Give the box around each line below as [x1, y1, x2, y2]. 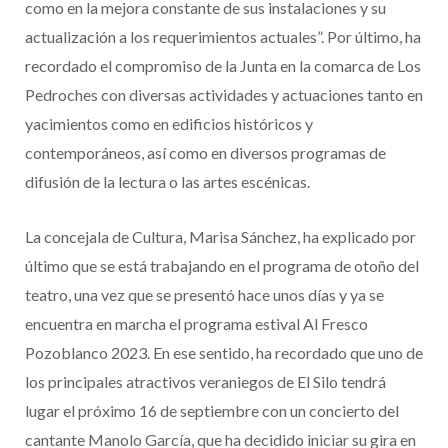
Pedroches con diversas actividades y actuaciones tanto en [25, 85, 423, 105]
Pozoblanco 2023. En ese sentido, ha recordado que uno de [25, 343, 423, 363]
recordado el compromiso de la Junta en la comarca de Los [25, 56, 421, 76]
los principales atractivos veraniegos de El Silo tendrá [25, 372, 386, 392]
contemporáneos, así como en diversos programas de [25, 143, 386, 163]
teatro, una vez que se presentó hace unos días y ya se [25, 285, 384, 305]
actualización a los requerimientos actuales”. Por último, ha [25, 27, 421, 47]
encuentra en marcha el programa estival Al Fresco [25, 314, 368, 334]
